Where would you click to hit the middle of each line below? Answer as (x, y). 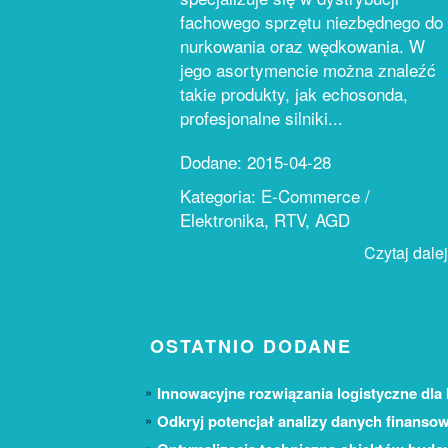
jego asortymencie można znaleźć (308, 69)
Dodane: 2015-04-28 (255, 161)
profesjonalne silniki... (261, 117)
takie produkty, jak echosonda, (294, 93)
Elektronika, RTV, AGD (265, 219)
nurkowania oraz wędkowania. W (302, 45)
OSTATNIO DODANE (251, 346)
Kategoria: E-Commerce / (275, 195)
